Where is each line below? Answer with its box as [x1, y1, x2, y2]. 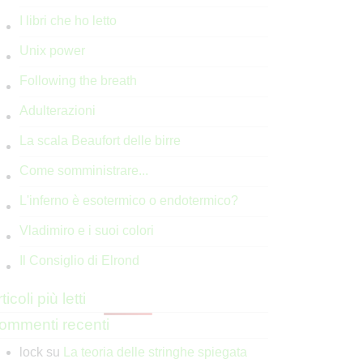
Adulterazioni [19, 104, 96, 117]
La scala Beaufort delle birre [19, 134, 181, 147]
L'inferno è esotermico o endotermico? [19, 194, 238, 207]
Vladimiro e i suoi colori [19, 224, 154, 237]
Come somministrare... [19, 164, 148, 177]
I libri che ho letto [19, 14, 117, 28]
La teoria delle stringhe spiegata [63, 345, 247, 359]
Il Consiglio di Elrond [19, 254, 139, 267]
